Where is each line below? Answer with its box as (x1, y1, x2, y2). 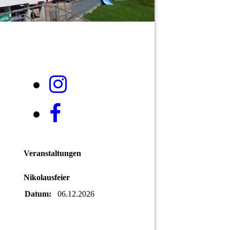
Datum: (25, 189, 51, 198)
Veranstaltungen (24, 149, 81, 158)
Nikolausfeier (24, 173, 70, 182)
